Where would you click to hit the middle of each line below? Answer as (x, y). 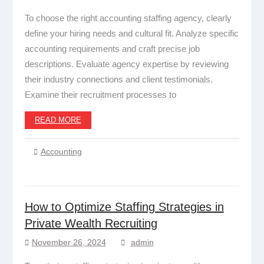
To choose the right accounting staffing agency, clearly (128, 18)
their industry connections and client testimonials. (118, 79)
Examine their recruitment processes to (100, 94)
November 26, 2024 (69, 242)
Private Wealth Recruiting (91, 223)
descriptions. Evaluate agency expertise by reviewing (126, 64)
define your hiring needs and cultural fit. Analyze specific (131, 33)
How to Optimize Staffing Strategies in (124, 207)
